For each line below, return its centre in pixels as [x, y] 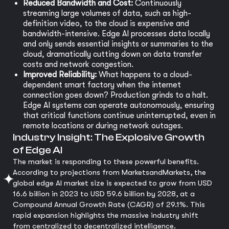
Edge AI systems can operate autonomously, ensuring [119, 106]
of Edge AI [38, 150]
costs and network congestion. [78, 65]
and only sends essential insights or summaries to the [118, 44]
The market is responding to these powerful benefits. [106, 162]
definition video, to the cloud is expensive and [106, 24]
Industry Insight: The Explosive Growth [109, 138]
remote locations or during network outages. [103, 126]
